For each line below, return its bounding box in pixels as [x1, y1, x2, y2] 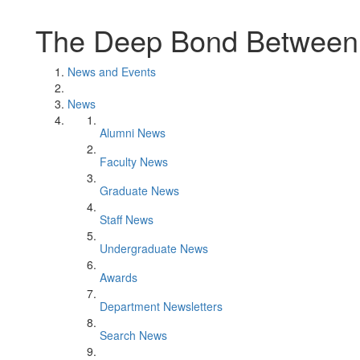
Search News [100, 327, 167, 343]
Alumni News [100, 125, 166, 141]
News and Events [67, 63, 156, 80]
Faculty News [100, 153, 168, 170]
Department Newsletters [100, 298, 223, 314]
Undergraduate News [100, 240, 208, 256]
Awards [100, 269, 137, 285]
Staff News [100, 211, 153, 227]
